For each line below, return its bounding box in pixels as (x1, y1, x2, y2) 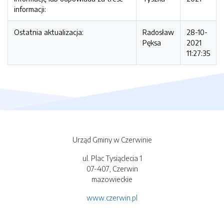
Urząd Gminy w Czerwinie (72, 135, 152, 144)
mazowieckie (91, 174, 132, 184)
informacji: (14, 4, 46, 13)
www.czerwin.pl (86, 193, 137, 202)
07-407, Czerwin (86, 164, 138, 173)
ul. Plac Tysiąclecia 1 (82, 153, 142, 163)
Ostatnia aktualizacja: (14, 27, 83, 36)
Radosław (142, 27, 174, 36)
